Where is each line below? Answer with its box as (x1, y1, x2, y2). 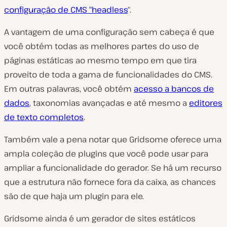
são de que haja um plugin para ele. (4, 190, 144, 202)
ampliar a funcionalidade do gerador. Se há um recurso (4, 162, 221, 173)
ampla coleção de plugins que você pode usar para (4, 147, 208, 159)
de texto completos (4, 111, 84, 123)
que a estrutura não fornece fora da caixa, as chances (4, 176, 216, 187)
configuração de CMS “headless (4, 4, 128, 15)
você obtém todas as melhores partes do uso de (4, 40, 199, 52)
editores (189, 97, 222, 108)
